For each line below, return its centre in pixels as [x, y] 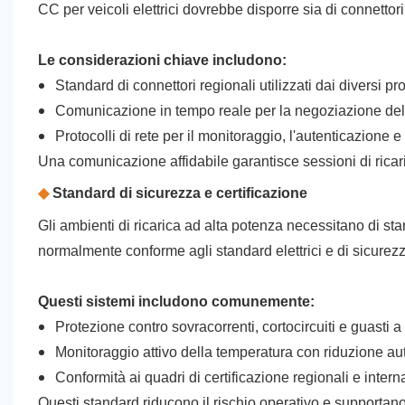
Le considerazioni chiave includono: [162, 60]
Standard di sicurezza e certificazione [178, 193]
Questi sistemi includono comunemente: [176, 301]
